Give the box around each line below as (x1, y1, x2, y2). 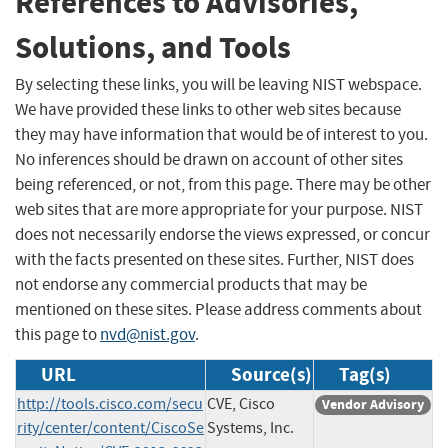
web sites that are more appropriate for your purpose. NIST (15, 198, 423, 220)
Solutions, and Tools (15, 27, 291, 69)
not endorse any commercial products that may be (15, 273, 367, 295)
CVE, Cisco (207, 393, 275, 414)
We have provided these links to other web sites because (15, 98, 401, 120)
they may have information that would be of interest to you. (15, 123, 428, 145)
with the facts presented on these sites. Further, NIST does (15, 248, 414, 270)
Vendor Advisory (322, 394, 424, 414)
